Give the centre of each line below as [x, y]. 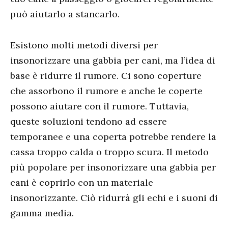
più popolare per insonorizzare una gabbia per [113, 167]
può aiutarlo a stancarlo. [65, 14]
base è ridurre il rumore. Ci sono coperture [106, 75]
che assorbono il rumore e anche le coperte [106, 91]
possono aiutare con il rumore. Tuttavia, [99, 106]
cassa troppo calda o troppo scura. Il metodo [109, 152]
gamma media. [42, 213]
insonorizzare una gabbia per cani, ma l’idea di [113, 60]
